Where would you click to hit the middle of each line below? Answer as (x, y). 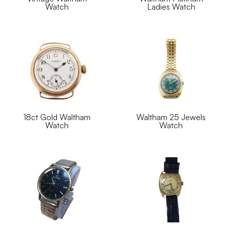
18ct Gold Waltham (57, 117)
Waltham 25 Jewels (171, 117)
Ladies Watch (171, 6)
